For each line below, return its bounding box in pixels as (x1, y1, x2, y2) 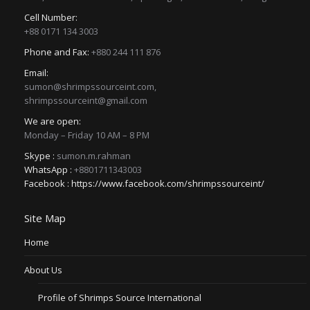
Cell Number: (24, 11, 77, 24)
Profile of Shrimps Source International (38, 291, 201, 304)
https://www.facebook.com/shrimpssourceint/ (71, 177, 264, 190)
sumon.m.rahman (55, 149, 131, 163)
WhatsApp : (24, 163, 72, 176)
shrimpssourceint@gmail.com (24, 94, 147, 107)
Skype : (24, 149, 55, 163)
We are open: (24, 115, 81, 128)
